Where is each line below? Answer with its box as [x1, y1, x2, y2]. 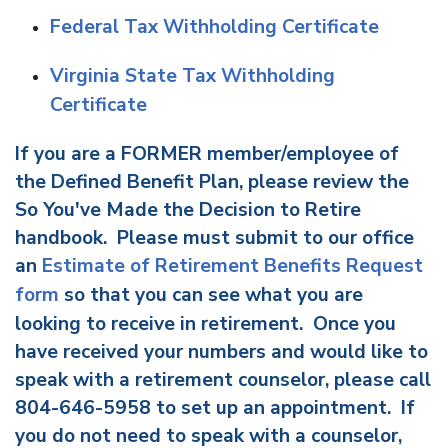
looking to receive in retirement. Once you [15, 311, 396, 337]
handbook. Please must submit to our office [15, 225, 414, 251]
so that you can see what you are [59, 282, 363, 308]
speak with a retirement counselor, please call [15, 367, 431, 393]
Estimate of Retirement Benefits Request [42, 253, 423, 279]
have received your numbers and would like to [15, 339, 428, 365]
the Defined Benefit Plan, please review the [15, 169, 409, 195]
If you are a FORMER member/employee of [15, 141, 399, 167]
